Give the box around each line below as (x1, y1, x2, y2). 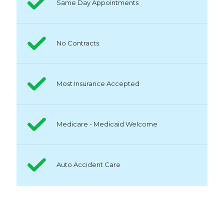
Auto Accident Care (56, 160, 120, 168)
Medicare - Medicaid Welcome (56, 120, 157, 128)
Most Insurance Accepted (56, 79, 139, 87)
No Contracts (56, 39, 99, 47)
